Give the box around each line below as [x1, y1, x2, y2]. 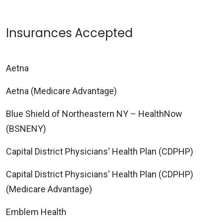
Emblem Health [6, 207, 66, 218]
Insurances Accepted [6, 25, 133, 42]
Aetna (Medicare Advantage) [6, 86, 117, 97]
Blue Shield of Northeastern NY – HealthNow [6, 109, 182, 119]
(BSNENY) [6, 123, 46, 134]
